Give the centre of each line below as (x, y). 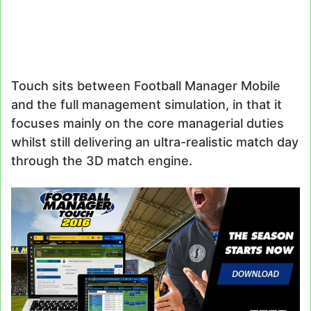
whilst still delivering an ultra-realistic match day (155, 142)
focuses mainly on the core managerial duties (148, 123)
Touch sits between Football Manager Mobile (146, 85)
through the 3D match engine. (102, 160)
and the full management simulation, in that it (146, 104)
